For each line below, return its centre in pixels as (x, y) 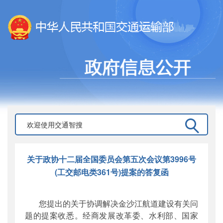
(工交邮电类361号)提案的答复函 (111, 172)
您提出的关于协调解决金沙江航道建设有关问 (118, 204)
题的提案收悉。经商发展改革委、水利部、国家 (111, 216)
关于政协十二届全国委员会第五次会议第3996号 (111, 159)
